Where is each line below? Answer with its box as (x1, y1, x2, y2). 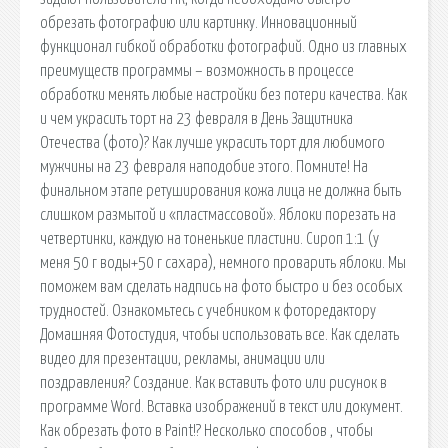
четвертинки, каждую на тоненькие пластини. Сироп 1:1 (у (40, 230, 379, 247)
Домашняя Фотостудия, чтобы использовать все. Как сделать (40, 326, 399, 343)
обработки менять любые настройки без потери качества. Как (40, 86, 407, 103)
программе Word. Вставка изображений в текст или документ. (40, 398, 403, 415)
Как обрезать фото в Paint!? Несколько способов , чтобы (40, 422, 373, 439)
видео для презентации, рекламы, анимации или (40, 350, 325, 367)
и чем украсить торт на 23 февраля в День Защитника (40, 110, 353, 127)
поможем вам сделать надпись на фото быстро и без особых (40, 278, 403, 295)
